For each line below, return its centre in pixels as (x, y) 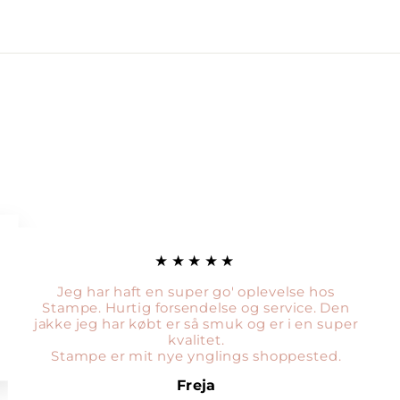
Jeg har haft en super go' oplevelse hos (196, 291)
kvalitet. (196, 340)
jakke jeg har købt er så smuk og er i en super (196, 324)
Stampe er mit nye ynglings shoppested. (196, 356)
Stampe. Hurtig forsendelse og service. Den (196, 307)
